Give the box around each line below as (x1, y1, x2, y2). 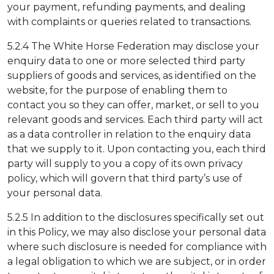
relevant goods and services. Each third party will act (7, 113, 263, 125)
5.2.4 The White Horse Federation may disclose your (7, 40, 259, 52)
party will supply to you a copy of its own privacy (7, 157, 243, 169)
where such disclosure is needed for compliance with (7, 240, 267, 253)
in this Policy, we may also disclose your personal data (7, 226, 266, 238)
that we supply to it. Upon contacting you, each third (7, 143, 266, 155)
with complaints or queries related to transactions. (7, 15, 251, 28)
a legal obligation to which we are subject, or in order (7, 255, 266, 267)
